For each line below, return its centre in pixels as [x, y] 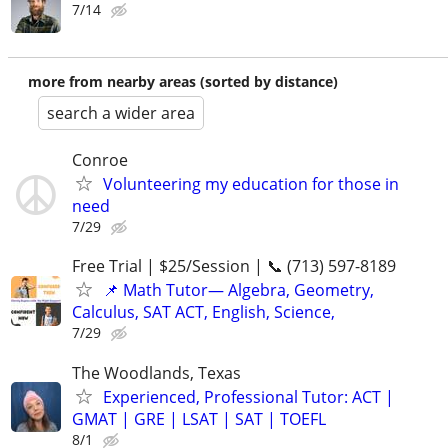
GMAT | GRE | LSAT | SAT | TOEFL [199, 418]
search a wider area [121, 113]
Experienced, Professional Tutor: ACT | [248, 396]
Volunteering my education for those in [251, 184]
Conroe [100, 160]
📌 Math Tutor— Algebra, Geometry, [238, 290]
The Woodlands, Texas [156, 372]
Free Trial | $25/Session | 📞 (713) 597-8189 [234, 266]
